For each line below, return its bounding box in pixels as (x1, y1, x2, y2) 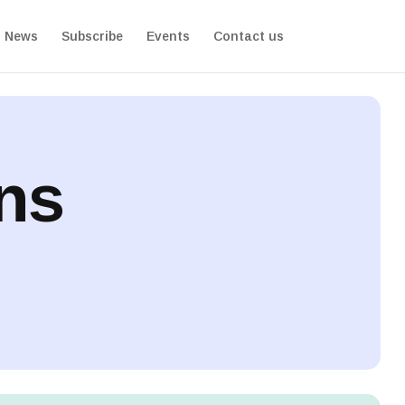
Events (146, 29, 190, 43)
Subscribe (61, 29, 123, 43)
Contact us (212, 29, 284, 43)
